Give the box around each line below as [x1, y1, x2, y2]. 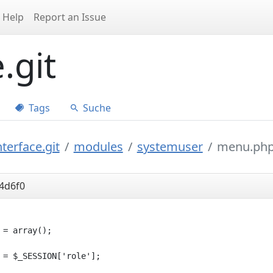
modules [73, 138, 123, 155]
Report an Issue [34, 10, 106, 24]
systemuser [136, 138, 203, 155]
